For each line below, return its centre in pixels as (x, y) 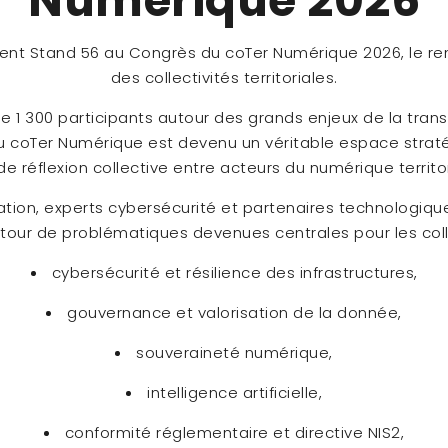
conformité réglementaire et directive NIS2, (234, 433)
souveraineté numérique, (234, 353)
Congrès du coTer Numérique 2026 (265, 53)
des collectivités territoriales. (224, 78)
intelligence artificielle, (234, 393)
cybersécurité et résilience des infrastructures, (234, 273)
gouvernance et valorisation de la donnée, (234, 313)
